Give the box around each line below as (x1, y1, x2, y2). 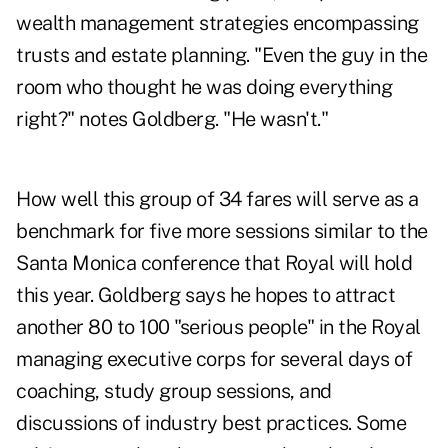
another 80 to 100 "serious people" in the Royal (16, 315, 421, 340)
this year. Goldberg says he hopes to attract (16, 283, 395, 308)
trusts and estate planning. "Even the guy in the (16, 43, 427, 68)
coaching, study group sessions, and (16, 379, 332, 404)
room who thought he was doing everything (16, 75, 392, 100)
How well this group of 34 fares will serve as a (16, 187, 419, 212)
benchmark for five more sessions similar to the (16, 219, 428, 244)
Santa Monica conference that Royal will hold (16, 251, 412, 276)
